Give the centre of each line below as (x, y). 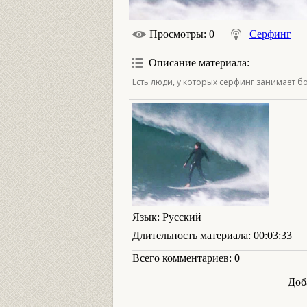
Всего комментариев (181, 258)
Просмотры (176, 34)
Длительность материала (190, 235)
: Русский (179, 217)
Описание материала (198, 63)
